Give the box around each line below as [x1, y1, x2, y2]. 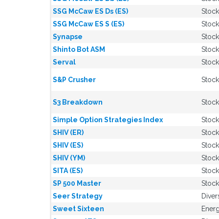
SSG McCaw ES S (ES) [53, 20, 124, 28]
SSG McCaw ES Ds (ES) [53, 7, 128, 15]
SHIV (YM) [53, 154, 85, 162]
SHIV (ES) [53, 141, 83, 149]
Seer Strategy [53, 192, 103, 200]
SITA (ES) [53, 167, 83, 175]
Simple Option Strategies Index [53, 116, 163, 124]
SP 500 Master [53, 179, 101, 187]
